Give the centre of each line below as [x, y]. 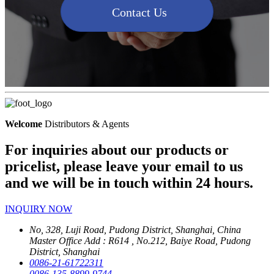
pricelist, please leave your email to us [124, 167]
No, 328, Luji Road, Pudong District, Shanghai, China [135, 230]
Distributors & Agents [86, 124]
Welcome [24, 124]
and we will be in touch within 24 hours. [129, 183]
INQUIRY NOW [39, 209]
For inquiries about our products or [117, 150]
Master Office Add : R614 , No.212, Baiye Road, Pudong [140, 241]
